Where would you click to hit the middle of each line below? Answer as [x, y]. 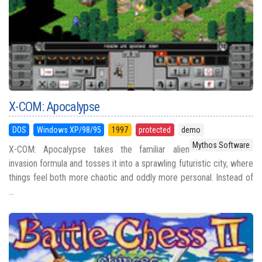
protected [155, 130]
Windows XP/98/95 [69, 130]
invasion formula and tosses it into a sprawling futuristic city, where [131, 164]
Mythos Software [221, 145]
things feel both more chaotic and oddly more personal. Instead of [131, 178]
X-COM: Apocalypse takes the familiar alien [99, 150]
